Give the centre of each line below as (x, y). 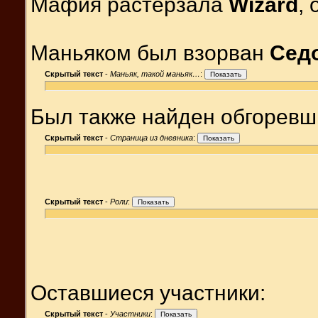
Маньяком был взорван (150, 53)
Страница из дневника (152, 138)
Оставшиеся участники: (148, 293)
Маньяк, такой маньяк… (155, 74)
